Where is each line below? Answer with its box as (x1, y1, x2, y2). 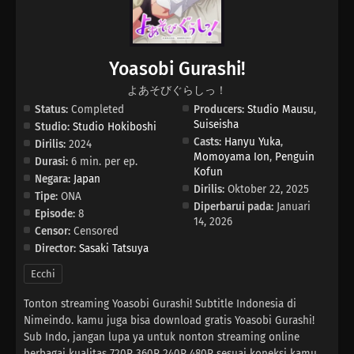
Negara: (35, 171, 70, 186)
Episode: (35, 206, 75, 220)
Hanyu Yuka (224, 134, 281, 149)
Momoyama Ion (194, 149, 270, 164)
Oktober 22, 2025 (228, 182, 310, 196)
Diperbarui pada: (194, 199, 274, 213)
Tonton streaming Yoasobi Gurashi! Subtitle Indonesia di (24, 296, 296, 311)
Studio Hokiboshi (73, 119, 156, 134)
